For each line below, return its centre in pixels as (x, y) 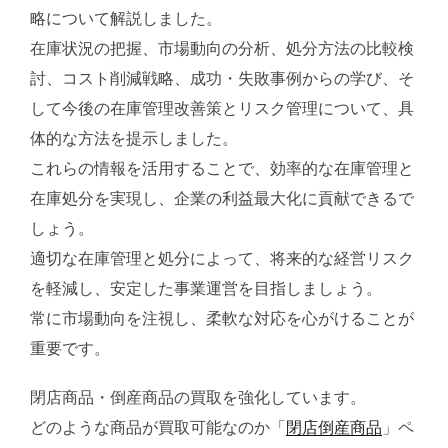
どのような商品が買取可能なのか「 (158, 427)
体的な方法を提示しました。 (134, 138)
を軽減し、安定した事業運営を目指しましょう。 (206, 288)
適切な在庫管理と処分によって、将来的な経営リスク (222, 258)
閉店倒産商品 (334, 427)
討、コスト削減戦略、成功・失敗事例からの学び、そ (222, 78)
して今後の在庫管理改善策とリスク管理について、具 (222, 108)
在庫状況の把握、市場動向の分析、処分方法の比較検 (222, 48)
